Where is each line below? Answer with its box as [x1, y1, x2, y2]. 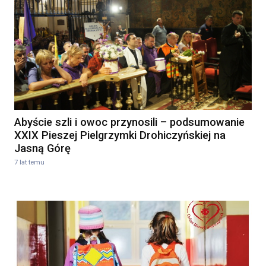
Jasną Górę [14, 141, 71, 154]
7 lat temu [14, 159, 45, 167]
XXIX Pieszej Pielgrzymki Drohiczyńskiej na [14, 128, 226, 141]
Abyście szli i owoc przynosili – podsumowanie [14, 115, 245, 128]
